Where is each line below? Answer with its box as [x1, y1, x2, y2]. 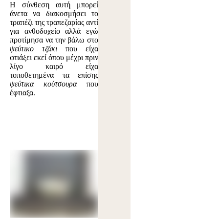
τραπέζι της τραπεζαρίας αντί [10, 18, 99, 26]
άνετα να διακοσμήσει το [10, 9, 99, 18]
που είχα [57, 44, 99, 53]
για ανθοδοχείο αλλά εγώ [10, 26, 99, 35]
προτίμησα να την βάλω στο [10, 35, 99, 44]
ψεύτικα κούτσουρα [10, 79, 77, 88]
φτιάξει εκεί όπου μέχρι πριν [10, 53, 99, 62]
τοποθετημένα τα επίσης [10, 70, 99, 79]
